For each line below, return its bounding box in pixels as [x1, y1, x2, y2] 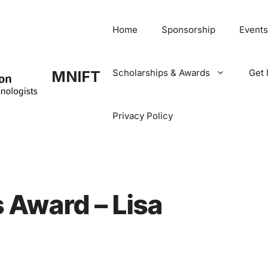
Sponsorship [162, 24, 215, 35]
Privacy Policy [112, 110, 173, 121]
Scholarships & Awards [112, 67, 210, 78]
